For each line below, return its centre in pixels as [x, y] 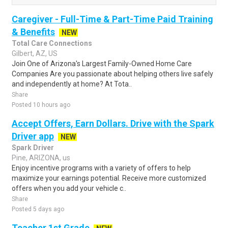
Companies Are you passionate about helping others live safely [112, 74]
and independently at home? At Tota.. [72, 84]
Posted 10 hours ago [41, 105]
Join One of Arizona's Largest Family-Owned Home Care [102, 64]
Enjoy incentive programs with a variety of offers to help [101, 168]
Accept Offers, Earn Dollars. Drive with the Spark [113, 123]
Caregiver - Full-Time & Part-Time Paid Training [112, 19]
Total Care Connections [52, 43]
